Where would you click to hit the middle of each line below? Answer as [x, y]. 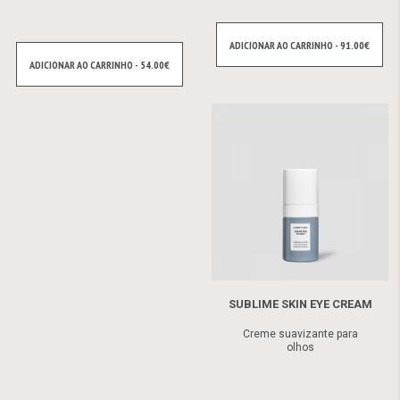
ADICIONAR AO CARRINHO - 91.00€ [300, 45]
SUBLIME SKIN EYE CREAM [300, 304]
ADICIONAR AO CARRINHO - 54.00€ [100, 64]
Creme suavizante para [300, 333]
